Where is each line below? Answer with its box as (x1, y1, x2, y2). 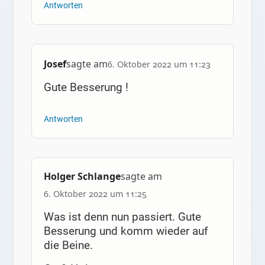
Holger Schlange (43, 170, 121, 183)
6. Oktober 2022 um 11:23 (107, 58, 211, 70)
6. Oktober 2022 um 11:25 (43, 188, 147, 200)
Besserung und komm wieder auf (43, 224, 208, 238)
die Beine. (43, 238, 93, 253)
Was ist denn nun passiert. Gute (43, 210, 201, 224)
